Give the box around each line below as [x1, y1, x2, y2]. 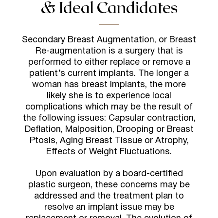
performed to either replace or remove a [28, 58, 190, 67]
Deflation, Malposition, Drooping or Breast [24, 126, 194, 134]
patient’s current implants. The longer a [29, 70, 189, 78]
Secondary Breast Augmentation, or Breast [22, 36, 196, 44]
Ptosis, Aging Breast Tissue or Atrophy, [29, 137, 189, 145]
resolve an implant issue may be [44, 203, 174, 212]
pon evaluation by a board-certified [41, 170, 183, 178]
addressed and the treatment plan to [34, 192, 184, 200]
